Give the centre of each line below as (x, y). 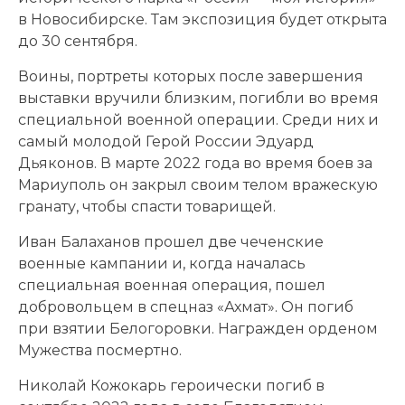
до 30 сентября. (78, 41)
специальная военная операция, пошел (172, 285)
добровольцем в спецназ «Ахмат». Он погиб (186, 306)
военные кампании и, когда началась (162, 263)
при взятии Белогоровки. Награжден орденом (198, 328)
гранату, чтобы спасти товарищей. (147, 206)
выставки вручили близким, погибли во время (198, 98)
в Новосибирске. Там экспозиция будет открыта (202, 19)
